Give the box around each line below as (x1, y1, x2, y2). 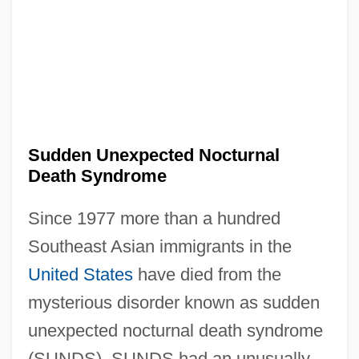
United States (27, 264, 133, 284)
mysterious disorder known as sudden (27, 292, 320, 313)
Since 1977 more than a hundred (27, 208, 280, 228)
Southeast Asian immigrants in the (27, 236, 292, 256)
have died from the (132, 264, 281, 284)
